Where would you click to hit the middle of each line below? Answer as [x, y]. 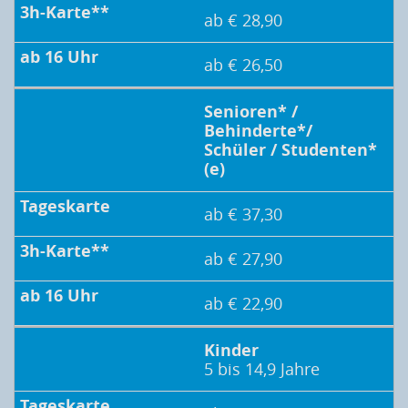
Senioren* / [251, 112]
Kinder [231, 351]
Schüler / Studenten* [291, 150]
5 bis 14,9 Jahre [262, 369]
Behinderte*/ [258, 131]
